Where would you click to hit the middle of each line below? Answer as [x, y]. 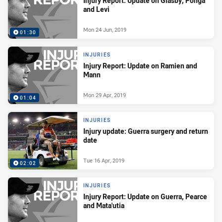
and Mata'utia [104, 206]
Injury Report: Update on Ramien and [140, 66]
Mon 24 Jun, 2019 [105, 29]
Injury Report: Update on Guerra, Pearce [145, 197]
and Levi [96, 9]
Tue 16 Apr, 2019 [104, 160]
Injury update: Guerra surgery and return [146, 131]
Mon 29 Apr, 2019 [105, 95]
